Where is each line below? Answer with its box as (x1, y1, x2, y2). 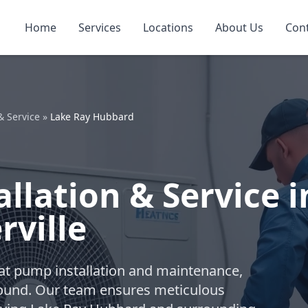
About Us (215, 20, 263, 35)
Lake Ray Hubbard (50, 110, 134, 123)
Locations (143, 20, 193, 35)
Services (78, 20, 121, 35)
